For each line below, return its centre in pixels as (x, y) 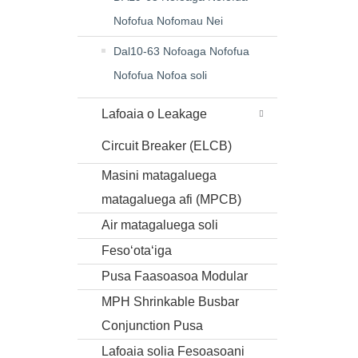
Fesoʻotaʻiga (137, 251)
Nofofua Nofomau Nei (168, 21)
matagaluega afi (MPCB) (171, 199)
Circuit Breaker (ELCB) (167, 146)
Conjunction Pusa (152, 326)
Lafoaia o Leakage (154, 114)
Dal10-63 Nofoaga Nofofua (181, 51)
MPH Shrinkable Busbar (170, 302)
